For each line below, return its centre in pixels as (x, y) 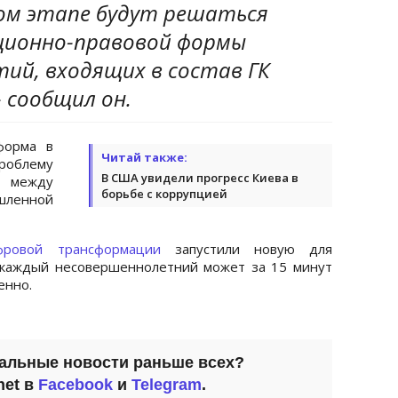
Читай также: (144, 157)
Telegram (167, 384)
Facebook (76, 384)
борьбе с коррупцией (164, 193)
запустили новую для (247, 248)
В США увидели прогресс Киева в (200, 177)
